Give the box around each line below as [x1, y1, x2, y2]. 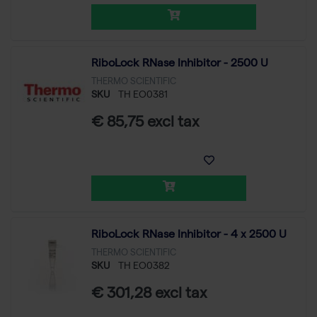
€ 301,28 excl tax [91, 287, 207, 304]
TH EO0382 [118, 262, 170, 272]
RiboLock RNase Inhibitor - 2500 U [91, 59, 268, 71]
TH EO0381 [118, 91, 168, 101]
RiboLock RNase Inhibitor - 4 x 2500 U [91, 230, 287, 242]
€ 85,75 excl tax [91, 116, 200, 132]
